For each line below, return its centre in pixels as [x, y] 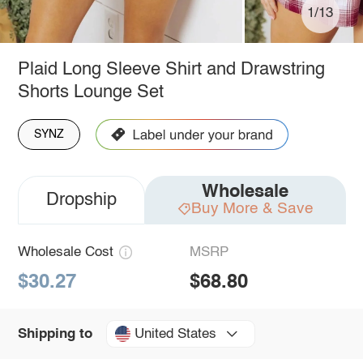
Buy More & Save [252, 208]
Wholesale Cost [65, 252]
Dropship [81, 200]
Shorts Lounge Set [90, 92]
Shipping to [55, 334]
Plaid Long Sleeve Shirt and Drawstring [171, 69]
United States [175, 334]
